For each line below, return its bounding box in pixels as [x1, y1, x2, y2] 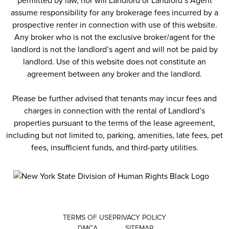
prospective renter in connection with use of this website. [12, 20, 217, 31]
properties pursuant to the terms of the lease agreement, [14, 118, 215, 129]
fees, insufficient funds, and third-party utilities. [31, 143, 198, 153]
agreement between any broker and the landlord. [27, 69, 202, 80]
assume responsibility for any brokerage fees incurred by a [11, 8, 218, 18]
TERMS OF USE [63, 213, 112, 222]
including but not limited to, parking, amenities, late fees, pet [6, 130, 223, 141]
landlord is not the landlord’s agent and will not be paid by [11, 44, 218, 55]
